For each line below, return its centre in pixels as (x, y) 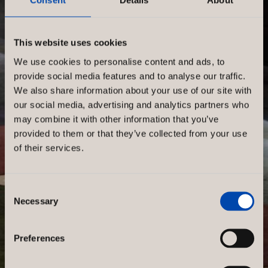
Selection (22, 203)
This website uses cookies (71, 42)
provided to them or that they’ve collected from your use (130, 133)
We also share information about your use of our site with (133, 90)
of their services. (49, 147)
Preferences (39, 238)
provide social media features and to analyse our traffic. (130, 76)
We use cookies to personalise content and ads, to (119, 61)
